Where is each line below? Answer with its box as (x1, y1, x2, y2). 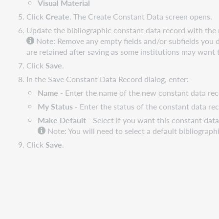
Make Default (37, 114, 86, 126)
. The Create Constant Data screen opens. (69, 10, 213, 22)
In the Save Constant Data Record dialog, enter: (26, 73, 189, 85)
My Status (37, 100, 73, 112)
